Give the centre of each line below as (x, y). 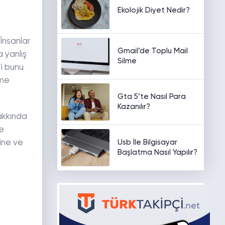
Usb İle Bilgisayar (147, 142)
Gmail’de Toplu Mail (152, 51)
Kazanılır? (134, 107)
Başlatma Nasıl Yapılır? (157, 152)
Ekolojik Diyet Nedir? (153, 10)
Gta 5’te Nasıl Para (151, 97)
